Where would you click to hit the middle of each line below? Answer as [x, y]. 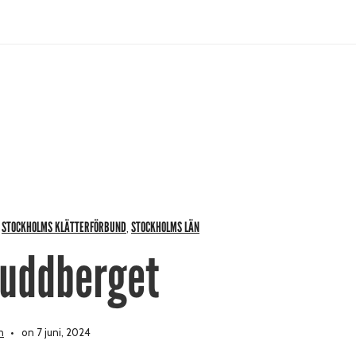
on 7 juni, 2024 [55, 332]
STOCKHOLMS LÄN [165, 227]
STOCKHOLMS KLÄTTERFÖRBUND [64, 227]
